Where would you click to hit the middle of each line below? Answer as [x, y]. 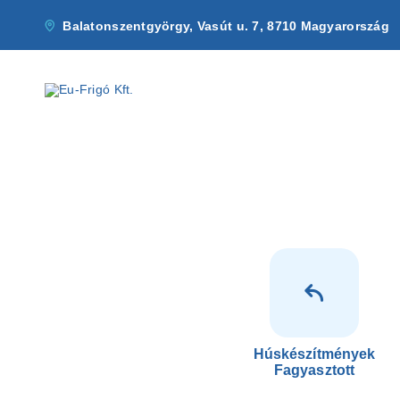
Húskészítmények [314, 354]
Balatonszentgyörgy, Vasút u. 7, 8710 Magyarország [226, 25]
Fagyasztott [314, 370]
